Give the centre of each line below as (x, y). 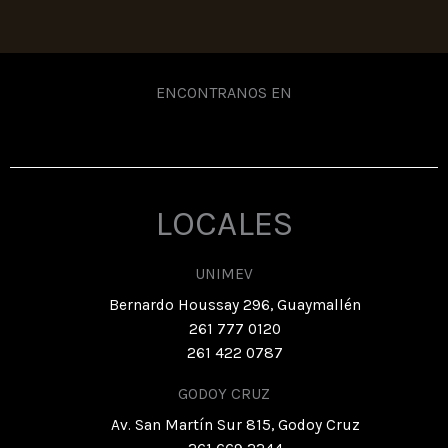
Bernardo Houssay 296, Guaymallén (235, 305)
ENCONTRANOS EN (224, 93)
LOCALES (224, 224)
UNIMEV (224, 274)
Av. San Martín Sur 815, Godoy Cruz (235, 425)
